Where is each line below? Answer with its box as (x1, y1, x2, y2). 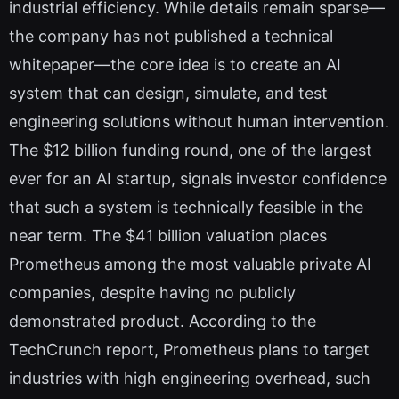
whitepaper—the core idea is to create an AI (9, 55, 341, 75)
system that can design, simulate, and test (9, 84, 328, 103)
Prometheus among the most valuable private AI (9, 255, 371, 274)
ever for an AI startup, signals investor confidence (9, 169, 387, 189)
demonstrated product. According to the (9, 312, 316, 331)
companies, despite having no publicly (9, 283, 296, 303)
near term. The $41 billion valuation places (9, 226, 327, 246)
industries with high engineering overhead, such (9, 369, 370, 388)
